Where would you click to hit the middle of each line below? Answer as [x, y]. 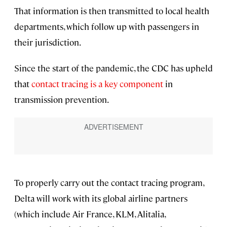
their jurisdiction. [48, 42]
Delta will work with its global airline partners [101, 198]
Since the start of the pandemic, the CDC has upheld [113, 68]
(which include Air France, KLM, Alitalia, [90, 214]
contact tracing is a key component [97, 84]
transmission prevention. [62, 100]
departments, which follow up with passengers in [107, 27]
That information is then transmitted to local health [112, 11]
